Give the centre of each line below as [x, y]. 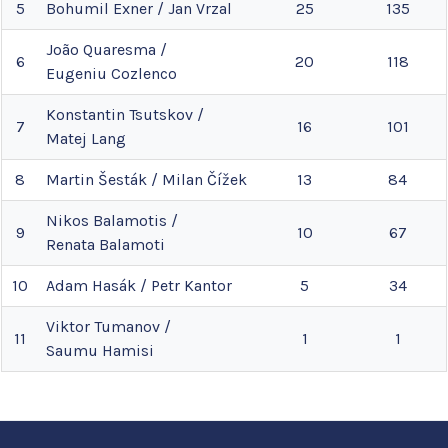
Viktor [68, 327]
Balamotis [130, 221]
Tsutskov [161, 115]
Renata [70, 245]
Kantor [208, 286]
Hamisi [128, 351]
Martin [70, 180]
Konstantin [85, 115]
